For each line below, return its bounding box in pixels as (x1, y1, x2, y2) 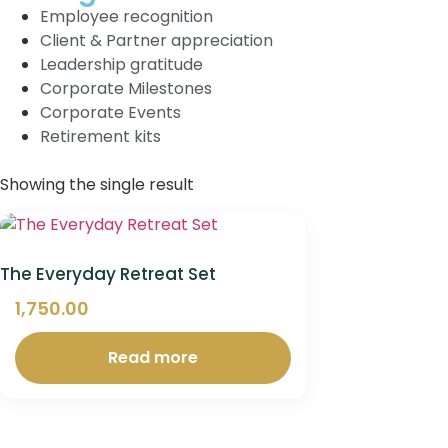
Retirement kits (40, 125, 161, 148)
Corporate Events (40, 101, 181, 124)
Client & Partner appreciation (40, 29, 273, 52)
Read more (108, 346, 198, 369)
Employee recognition (40, 5, 213, 28)
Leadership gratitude (40, 53, 203, 76)
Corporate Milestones (40, 77, 212, 100)
